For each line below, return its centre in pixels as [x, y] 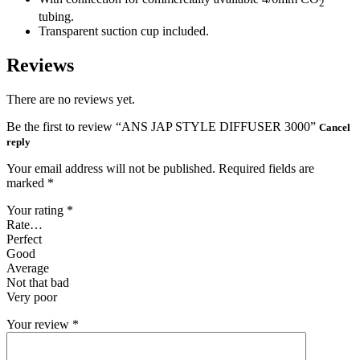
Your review [39, 324]
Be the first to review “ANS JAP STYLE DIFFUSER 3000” [163, 126]
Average [28, 268]
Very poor [32, 297]
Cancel [335, 127]
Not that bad [38, 282]
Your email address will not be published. [111, 168]
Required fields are [266, 168]
